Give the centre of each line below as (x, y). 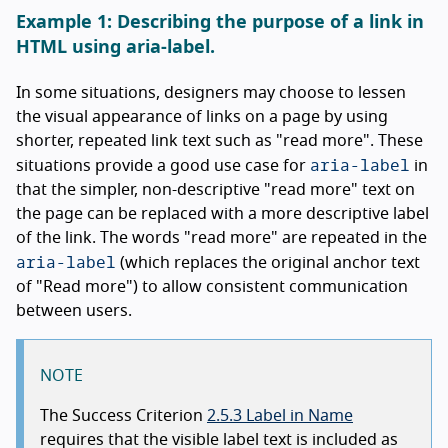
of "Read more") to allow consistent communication (212, 286)
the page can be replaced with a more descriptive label (222, 213)
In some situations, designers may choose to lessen (211, 92)
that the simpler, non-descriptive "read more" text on (215, 189)
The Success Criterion (123, 415)
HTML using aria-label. (115, 47)
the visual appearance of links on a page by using (202, 116)
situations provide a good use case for (163, 165)
